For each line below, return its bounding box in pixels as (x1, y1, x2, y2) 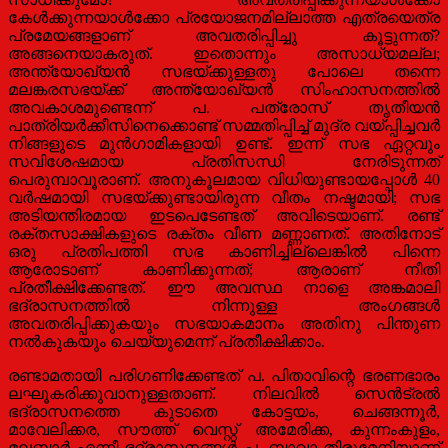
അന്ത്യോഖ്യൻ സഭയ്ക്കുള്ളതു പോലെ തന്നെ (8, 62, 440, 80)
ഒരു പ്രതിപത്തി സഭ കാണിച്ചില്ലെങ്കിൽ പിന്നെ (8, 242, 440, 260)
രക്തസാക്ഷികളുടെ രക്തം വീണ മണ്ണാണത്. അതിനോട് (8, 224, 440, 242)
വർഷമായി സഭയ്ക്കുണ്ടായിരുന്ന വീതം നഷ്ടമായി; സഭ (8, 188, 440, 206)
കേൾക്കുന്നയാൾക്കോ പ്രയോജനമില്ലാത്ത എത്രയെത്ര (8, 8, 440, 26)
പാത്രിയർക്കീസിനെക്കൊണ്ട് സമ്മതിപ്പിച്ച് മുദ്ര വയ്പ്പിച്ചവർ (8, 116, 440, 134)
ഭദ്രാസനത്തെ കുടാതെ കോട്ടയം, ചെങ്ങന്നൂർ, (8, 402, 440, 420)
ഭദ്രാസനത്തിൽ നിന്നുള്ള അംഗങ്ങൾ (8, 296, 440, 314)
